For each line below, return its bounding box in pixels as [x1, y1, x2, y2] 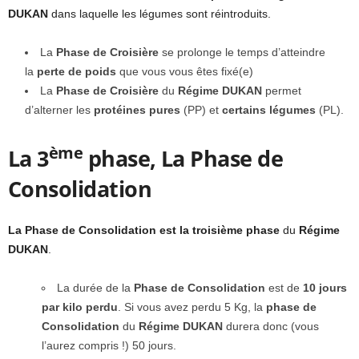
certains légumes [222, 103, 316, 117]
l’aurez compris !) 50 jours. [42, 339, 176, 353]
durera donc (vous [223, 320, 319, 333]
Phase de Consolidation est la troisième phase [25, 224, 280, 237]
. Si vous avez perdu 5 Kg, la [118, 301, 266, 314]
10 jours [303, 281, 347, 295]
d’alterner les [25, 103, 94, 117]
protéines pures [94, 103, 184, 117]
